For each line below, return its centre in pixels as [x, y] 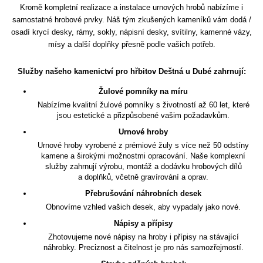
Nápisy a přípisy [143, 223]
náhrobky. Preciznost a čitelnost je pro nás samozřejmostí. [143, 247]
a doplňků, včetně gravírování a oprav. [143, 177]
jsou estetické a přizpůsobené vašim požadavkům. [143, 115]
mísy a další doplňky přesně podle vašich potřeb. [131, 45]
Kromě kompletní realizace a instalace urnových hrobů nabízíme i [131, 8]
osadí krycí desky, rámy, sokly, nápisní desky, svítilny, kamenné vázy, [131, 32]
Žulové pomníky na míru [143, 91]
